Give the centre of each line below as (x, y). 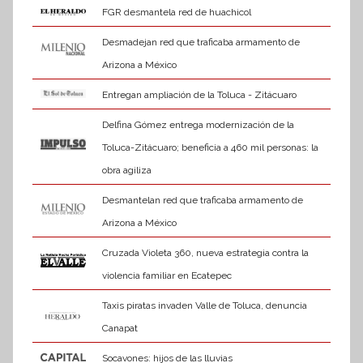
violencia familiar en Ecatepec (167, 276)
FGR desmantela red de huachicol (176, 13)
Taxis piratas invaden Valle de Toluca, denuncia (204, 306)
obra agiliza (126, 171)
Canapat (120, 329)
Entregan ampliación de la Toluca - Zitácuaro (199, 95)
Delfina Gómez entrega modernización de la (198, 125)
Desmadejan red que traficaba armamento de (201, 43)
